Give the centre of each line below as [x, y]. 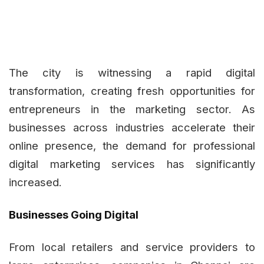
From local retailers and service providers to [132, 247]
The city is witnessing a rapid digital [132, 72]
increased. [35, 182]
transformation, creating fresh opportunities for [132, 90]
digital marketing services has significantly [132, 164]
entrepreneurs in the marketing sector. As [132, 109]
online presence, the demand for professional [132, 145]
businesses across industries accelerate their [132, 127]
